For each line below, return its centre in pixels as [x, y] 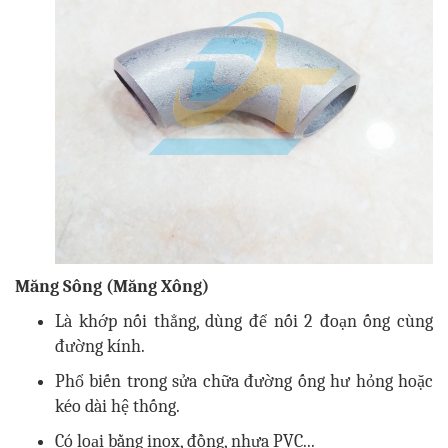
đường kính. [100, 346]
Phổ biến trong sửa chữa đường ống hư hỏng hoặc [244, 381]
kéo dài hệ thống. [117, 406]
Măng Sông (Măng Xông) [112, 286]
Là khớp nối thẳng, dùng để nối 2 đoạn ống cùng [244, 321]
